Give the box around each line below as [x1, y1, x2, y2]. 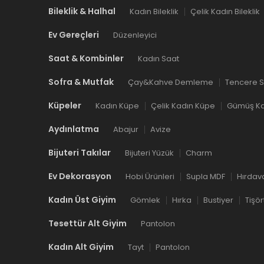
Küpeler [48, 100, 81, 111]
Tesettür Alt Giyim [48, 217, 127, 229]
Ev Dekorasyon [48, 170, 111, 182]
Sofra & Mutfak [48, 76, 114, 88]
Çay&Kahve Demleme [128, 77, 213, 88]
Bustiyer [203, 194, 233, 206]
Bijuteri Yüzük [125, 147, 174, 159]
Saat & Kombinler [48, 52, 124, 64]
